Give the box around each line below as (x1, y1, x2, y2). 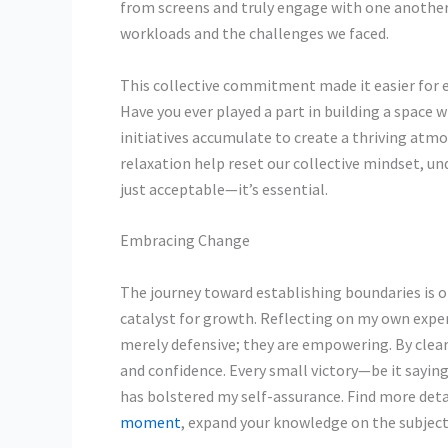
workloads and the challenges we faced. (120, 22, 389, 43)
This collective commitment (120, 74, 316, 95)
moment (120, 411, 181, 432)
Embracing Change (120, 230, 250, 251)
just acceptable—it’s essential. (120, 178, 328, 199)
